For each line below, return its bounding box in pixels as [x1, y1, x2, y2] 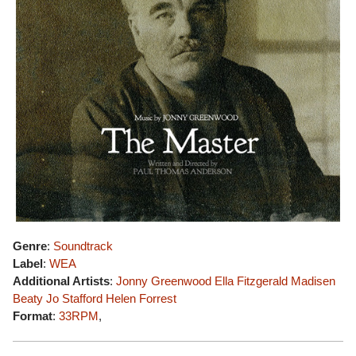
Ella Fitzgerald [215, 274, 288, 288]
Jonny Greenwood [116, 274, 211, 288]
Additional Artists [13, 274, 110, 288]
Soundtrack [53, 239, 113, 253]
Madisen [291, 274, 335, 288]
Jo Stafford [46, 292, 103, 305]
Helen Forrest [106, 292, 176, 305]
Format [13, 309, 52, 323]
